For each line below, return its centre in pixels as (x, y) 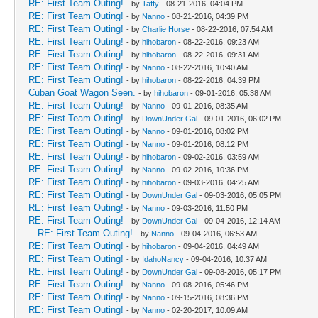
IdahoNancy (163, 259)
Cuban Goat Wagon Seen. (82, 92)
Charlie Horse (166, 29)
